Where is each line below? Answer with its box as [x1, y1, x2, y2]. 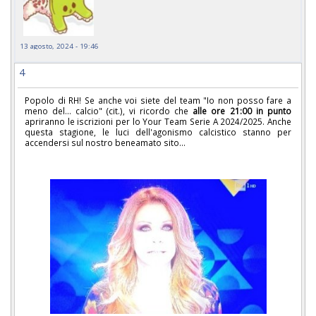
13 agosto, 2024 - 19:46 [20, 40, 99, 51]
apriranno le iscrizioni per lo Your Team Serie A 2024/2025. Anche [25, 115, 291, 127]
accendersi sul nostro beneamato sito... [25, 136, 186, 148]
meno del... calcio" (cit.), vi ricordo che [25, 104, 193, 116]
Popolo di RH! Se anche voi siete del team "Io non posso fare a [25, 94, 291, 106]
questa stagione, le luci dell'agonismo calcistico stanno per [25, 126, 291, 138]
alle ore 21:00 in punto [193, 104, 291, 116]
